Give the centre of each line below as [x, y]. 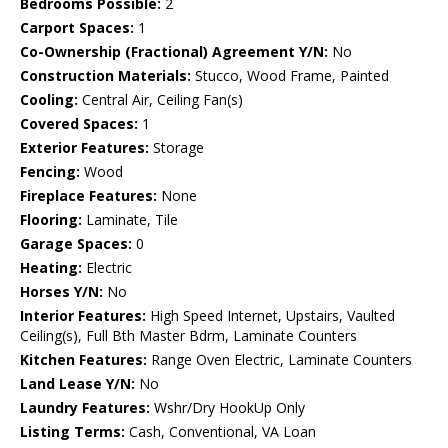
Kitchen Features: [83, 360]
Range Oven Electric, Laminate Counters [279, 360]
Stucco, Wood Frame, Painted [290, 76]
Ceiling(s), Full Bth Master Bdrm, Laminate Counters [188, 336]
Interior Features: [83, 316]
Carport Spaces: [77, 28]
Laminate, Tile [130, 220]
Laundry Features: [85, 408]
